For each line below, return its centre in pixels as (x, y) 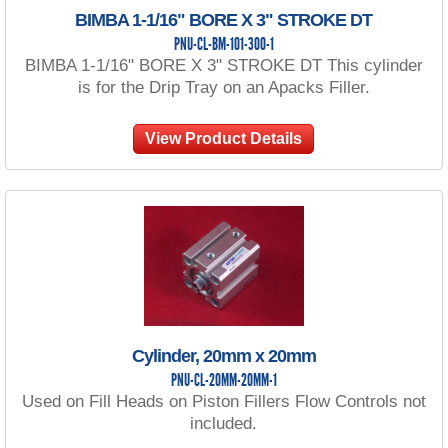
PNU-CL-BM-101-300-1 (223, 45)
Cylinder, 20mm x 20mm (223, 355)
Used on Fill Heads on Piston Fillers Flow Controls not (223, 401)
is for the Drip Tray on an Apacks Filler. (223, 87)
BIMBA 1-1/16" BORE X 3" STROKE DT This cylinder (223, 65)
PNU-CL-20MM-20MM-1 (223, 381)
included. (224, 423)
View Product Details (224, 138)
